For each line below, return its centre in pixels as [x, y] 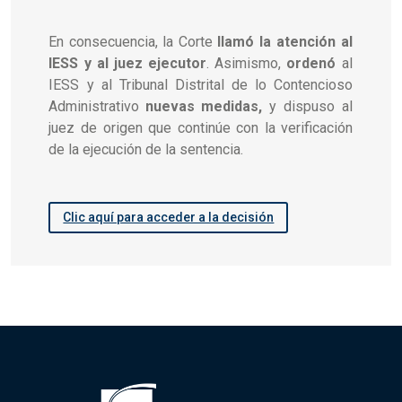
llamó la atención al [285, 41]
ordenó [315, 63]
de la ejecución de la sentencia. [146, 149]
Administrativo [97, 106]
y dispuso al [308, 106]
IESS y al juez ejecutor [128, 63]
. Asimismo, [247, 63]
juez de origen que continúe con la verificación [201, 127]
